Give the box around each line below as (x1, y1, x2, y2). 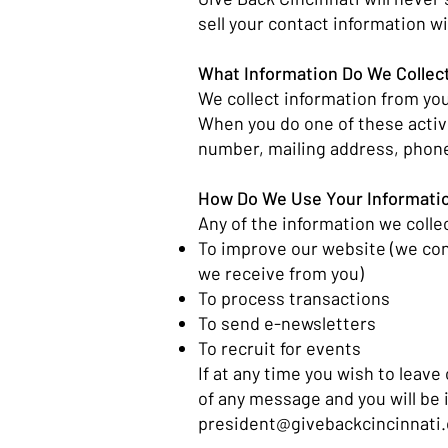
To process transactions (198, 287, 394, 309)
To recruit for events (198, 337, 365, 359)
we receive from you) (198, 262, 368, 284)
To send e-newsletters (198, 312, 380, 334)
